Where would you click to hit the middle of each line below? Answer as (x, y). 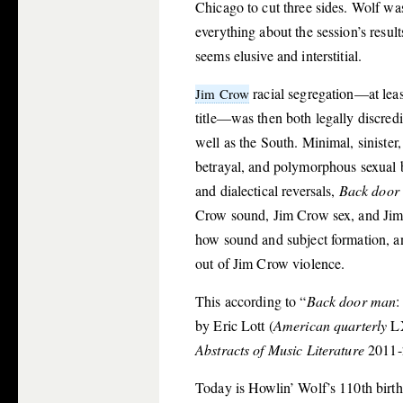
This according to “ (251, 301)
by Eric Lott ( (234, 326)
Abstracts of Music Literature (280, 350)
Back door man (351, 301)
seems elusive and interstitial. (279, 56)
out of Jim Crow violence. (270, 264)
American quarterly (330, 326)
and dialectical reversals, (267, 191)
